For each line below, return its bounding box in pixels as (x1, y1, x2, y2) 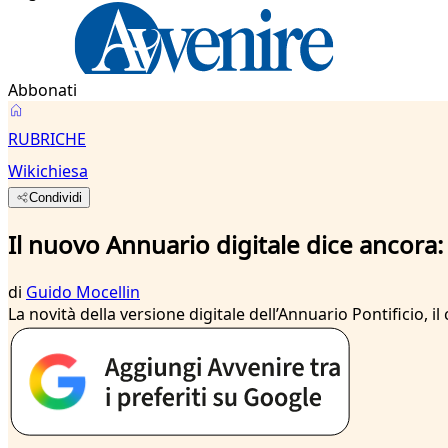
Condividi (29, 190, 83, 205)
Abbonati (8, 79, 77, 101)
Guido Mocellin (26, 280, 140, 303)
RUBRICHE (8, 128, 86, 150)
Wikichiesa (8, 160, 88, 182)
